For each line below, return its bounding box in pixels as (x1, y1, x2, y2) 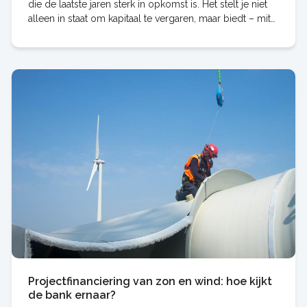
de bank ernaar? (27, 288, 116, 302)
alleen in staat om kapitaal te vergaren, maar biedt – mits (27, 12, 275, 24)
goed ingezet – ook (27, 27, 116, 38)
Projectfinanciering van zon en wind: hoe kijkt (27, 274, 272, 288)
